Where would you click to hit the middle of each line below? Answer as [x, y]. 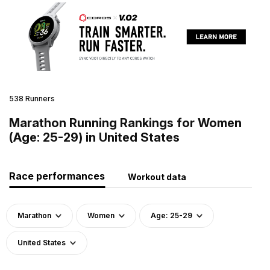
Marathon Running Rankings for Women [125, 123]
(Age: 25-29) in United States [94, 137]
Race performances [57, 176]
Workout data [157, 177]
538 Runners [32, 98]
